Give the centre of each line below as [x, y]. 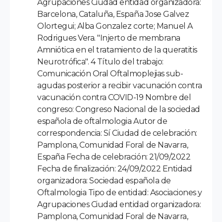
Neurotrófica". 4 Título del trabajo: [100, 61]
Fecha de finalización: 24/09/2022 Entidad [115, 168]
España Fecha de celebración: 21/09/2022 [114, 157]
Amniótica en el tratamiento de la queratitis [117, 50]
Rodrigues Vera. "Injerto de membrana [109, 38]
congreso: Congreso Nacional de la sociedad [119, 109]
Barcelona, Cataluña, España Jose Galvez [113, 14]
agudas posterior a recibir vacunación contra [120, 85]
